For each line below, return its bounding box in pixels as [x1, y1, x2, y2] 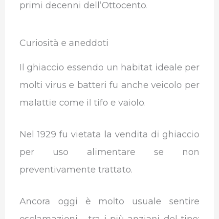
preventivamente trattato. [19, 164, 132, 175]
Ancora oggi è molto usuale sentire [19, 196, 200, 207]
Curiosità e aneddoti [19, 38, 109, 49]
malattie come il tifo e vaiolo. [19, 97, 146, 109]
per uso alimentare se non [19, 147, 200, 158]
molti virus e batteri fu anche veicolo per [19, 80, 200, 91]
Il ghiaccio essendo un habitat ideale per [19, 62, 200, 73]
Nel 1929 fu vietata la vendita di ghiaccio [19, 129, 200, 140]
